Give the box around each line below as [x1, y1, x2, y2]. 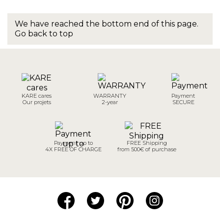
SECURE [172, 98, 194, 106]
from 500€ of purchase [117, 145, 176, 153]
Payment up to [54, 139, 93, 146]
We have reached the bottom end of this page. [15, 19, 198, 28]
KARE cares [22, 92, 52, 99]
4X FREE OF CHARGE [45, 145, 102, 153]
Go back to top [15, 28, 73, 38]
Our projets [22, 98, 51, 106]
